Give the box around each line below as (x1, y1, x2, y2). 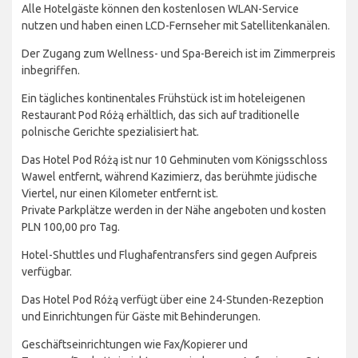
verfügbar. (22, 265, 72, 279)
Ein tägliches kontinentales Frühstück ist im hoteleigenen (22, 92, 305, 105)
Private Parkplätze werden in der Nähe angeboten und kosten (22, 204, 326, 217)
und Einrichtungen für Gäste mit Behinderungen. (22, 310, 261, 324)
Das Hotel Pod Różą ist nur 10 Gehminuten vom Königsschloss (22, 153, 328, 167)
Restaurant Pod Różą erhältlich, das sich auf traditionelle (22, 109, 300, 122)
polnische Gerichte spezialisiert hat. (22, 125, 199, 139)
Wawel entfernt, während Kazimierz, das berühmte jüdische (22, 170, 317, 184)
